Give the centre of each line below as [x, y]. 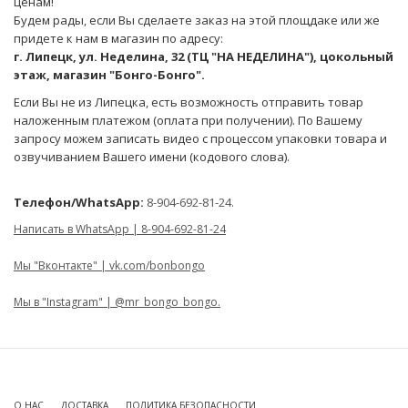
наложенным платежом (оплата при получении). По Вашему [188, 120]
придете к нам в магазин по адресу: [118, 38]
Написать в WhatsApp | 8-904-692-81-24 [120, 229]
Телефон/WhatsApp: [79, 202]
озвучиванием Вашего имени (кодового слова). [152, 156]
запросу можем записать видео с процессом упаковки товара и [200, 138]
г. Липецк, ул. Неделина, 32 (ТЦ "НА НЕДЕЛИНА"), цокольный [204, 56]
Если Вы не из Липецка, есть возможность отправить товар [189, 102]
